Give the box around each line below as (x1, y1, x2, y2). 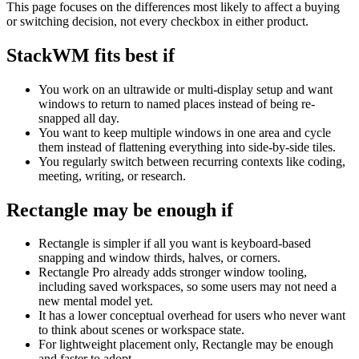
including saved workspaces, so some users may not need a (38, 280, 337, 294)
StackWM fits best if (6, 44, 175, 66)
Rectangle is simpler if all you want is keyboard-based (38, 236, 311, 251)
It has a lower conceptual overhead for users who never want (38, 309, 345, 323)
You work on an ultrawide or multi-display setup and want (38, 82, 333, 96)
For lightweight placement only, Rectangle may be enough (38, 337, 333, 352)
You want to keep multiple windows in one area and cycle (38, 125, 331, 139)
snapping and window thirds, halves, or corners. (38, 251, 280, 265)
